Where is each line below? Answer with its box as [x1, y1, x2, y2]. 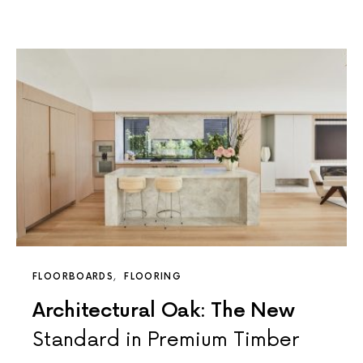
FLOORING [124, 271, 182, 282]
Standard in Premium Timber [32, 327, 300, 352]
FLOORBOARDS [32, 271, 114, 282]
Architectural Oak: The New [32, 298, 295, 322]
